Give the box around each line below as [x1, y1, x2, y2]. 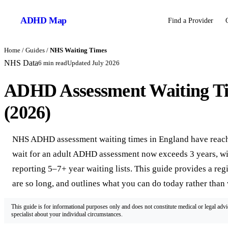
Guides [25, 47, 45, 54]
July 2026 [92, 59, 120, 67]
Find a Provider [168, 16, 214, 24]
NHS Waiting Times [50, 47, 107, 54]
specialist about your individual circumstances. [11, 211, 123, 218]
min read [42, 59, 67, 67]
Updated [67, 59, 92, 67]
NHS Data [4, 59, 38, 67]
